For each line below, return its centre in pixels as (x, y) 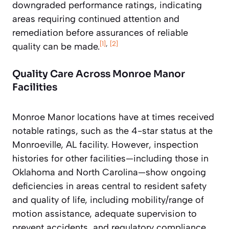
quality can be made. (56, 46)
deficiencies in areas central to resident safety (109, 186)
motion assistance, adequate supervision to (105, 213)
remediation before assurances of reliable (100, 32)
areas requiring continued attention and (96, 19)
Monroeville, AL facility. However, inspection (105, 144)
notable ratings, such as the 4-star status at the (112, 131)
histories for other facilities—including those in (110, 158)
